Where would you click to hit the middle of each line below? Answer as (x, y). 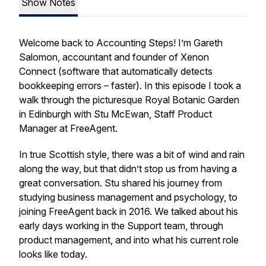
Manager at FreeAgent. (68, 128)
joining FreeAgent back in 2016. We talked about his (129, 211)
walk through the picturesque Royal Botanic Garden (129, 100)
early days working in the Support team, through (121, 226)
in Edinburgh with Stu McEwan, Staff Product (115, 114)
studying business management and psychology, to (128, 197)
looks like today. (53, 254)
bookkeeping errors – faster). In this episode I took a (130, 85)
